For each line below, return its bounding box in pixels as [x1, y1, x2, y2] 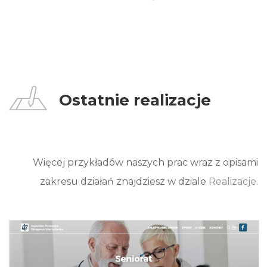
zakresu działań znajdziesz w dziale [40, 175, 209, 187]
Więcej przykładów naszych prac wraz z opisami [33, 156, 258, 168]
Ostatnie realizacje [59, 91, 211, 110]
